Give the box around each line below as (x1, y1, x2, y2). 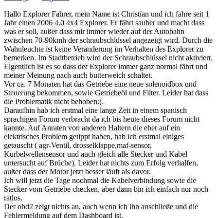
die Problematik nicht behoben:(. (4, 97, 104, 106)
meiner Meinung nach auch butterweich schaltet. (4, 71, 152, 80)
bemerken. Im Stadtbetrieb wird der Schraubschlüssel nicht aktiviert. (4, 54, 213, 62)
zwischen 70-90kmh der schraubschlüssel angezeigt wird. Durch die (4, 36, 213, 45)
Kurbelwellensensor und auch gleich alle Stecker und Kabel (4, 150, 187, 159)
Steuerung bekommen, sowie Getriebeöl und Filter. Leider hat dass (4, 89, 208, 97)
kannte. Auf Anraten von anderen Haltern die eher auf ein (4, 124, 180, 132)
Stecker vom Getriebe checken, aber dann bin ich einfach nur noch (4, 185, 208, 194)
